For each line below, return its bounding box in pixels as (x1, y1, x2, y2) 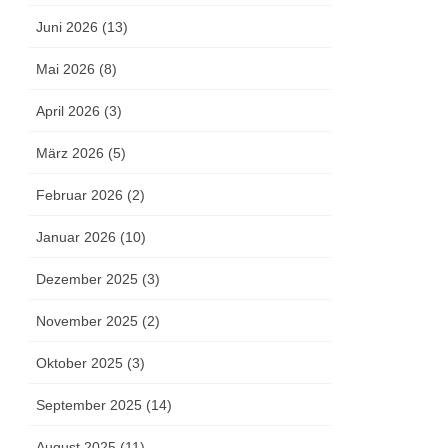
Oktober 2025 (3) (36, 355, 146, 372)
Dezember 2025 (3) (36, 271, 161, 288)
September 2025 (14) (36, 397, 173, 414)
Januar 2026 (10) (36, 229, 147, 246)
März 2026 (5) (36, 145, 127, 162)
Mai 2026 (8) (36, 61, 118, 78)
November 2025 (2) (36, 313, 161, 330)
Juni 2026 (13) (36, 19, 129, 36)
